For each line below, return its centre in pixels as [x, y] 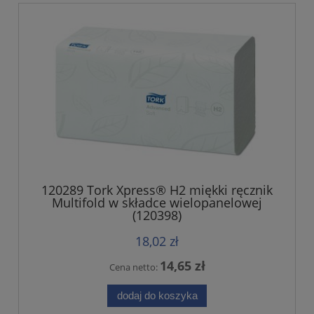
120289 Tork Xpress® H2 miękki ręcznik [157, 190]
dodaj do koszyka [157, 296]
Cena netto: [134, 267]
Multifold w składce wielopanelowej [157, 203]
